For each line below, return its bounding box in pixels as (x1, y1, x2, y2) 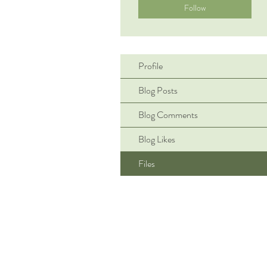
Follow (184, 1, 206, 14)
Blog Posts (138, 83, 178, 97)
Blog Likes (138, 132, 175, 146)
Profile (138, 59, 163, 73)
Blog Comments (138, 108, 198, 122)
